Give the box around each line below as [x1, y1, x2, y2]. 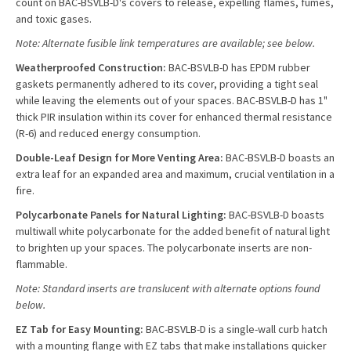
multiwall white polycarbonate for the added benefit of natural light [16, 224, 330, 238]
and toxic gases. [16, 12, 99, 26]
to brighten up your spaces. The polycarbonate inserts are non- [16, 241, 312, 255]
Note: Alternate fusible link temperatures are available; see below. [16, 36, 317, 50]
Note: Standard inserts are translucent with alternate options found [16, 281, 320, 295]
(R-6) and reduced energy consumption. [16, 126, 208, 140]
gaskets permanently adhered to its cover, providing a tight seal [16, 77, 318, 91]
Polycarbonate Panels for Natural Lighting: [16, 208, 229, 222]
